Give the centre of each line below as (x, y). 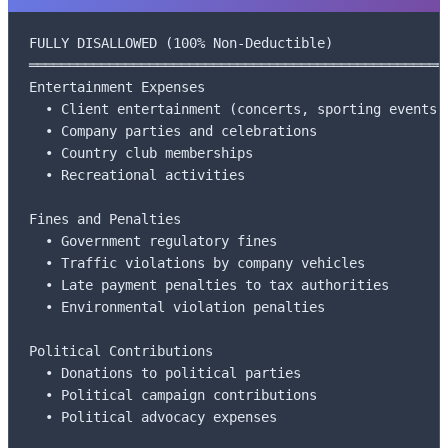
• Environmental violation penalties (177, 307)
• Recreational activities (137, 175)
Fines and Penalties (105, 219)
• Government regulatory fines (153, 241)
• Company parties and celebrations (173, 131)
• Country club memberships (141, 153)
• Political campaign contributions (173, 395)
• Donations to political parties (165, 373)
